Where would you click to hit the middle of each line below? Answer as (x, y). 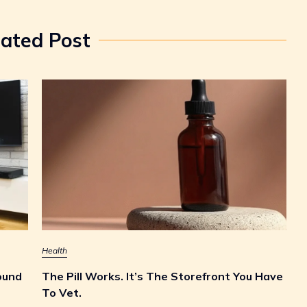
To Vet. (62, 292)
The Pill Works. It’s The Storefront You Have (162, 276)
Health (54, 250)
